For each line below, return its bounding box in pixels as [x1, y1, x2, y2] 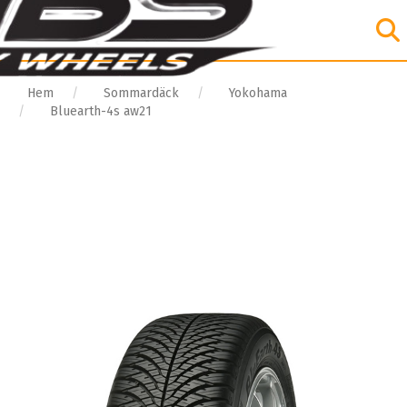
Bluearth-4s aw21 [50, 104, 152, 119]
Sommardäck [104, 85, 179, 101]
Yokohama [229, 85, 287, 101]
